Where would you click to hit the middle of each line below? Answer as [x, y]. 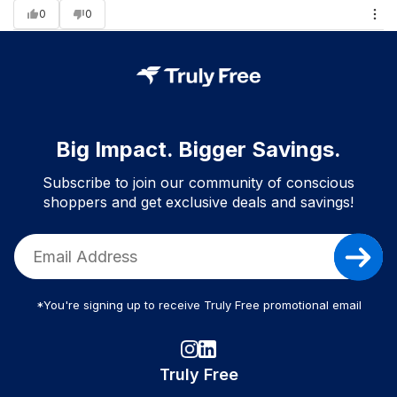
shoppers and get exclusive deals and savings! [198, 202]
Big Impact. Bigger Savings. [198, 150]
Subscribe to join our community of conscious [198, 183]
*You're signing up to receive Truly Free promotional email [198, 305]
